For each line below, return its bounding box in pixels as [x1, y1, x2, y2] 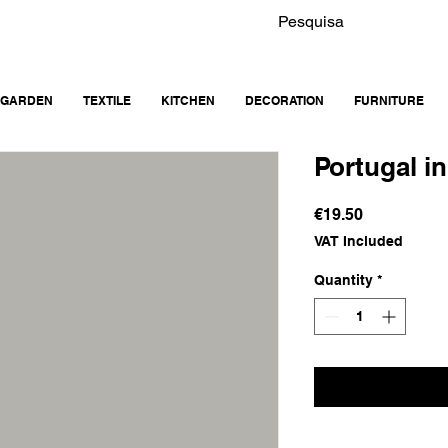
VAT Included [314, 233, 403, 250]
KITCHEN [161, 93, 215, 109]
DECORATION [245, 93, 324, 109]
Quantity [314, 272, 373, 289]
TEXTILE [83, 93, 131, 109]
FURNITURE [354, 93, 424, 109]
